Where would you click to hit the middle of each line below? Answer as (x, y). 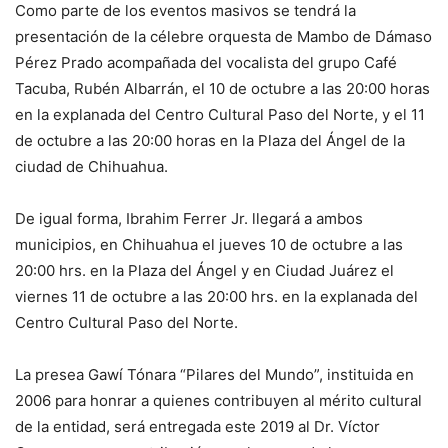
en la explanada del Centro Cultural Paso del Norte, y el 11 (220, 115)
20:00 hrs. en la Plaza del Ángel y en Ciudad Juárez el (204, 271)
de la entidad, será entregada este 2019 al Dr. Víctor (197, 427)
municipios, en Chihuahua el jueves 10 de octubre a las (209, 245)
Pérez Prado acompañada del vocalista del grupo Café (206, 63)
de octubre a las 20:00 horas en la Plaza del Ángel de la (210, 141)
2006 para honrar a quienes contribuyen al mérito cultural (218, 401)
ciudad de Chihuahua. (91, 167)
